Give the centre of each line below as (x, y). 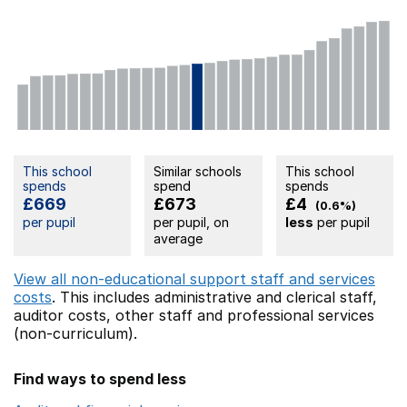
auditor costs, (65, 316)
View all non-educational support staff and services (194, 279)
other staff (154, 316)
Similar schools (198, 172)
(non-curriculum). (75, 334)
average (179, 239)
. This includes (103, 298)
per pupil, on (192, 223)
